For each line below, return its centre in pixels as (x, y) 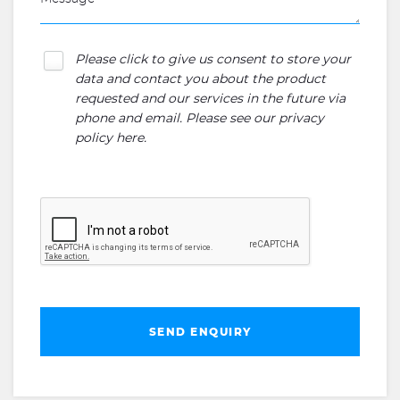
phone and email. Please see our (177, 119)
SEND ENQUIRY (200, 332)
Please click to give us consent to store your (213, 60)
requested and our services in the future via (210, 99)
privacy (301, 119)
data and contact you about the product (200, 79)
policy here (109, 138)
